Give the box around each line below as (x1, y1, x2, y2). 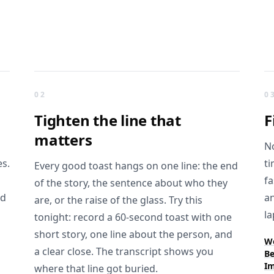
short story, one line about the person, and (34, 228, 232, 241)
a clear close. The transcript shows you (34, 245, 213, 258)
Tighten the (34, 110, 117, 130)
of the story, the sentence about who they (34, 176, 228, 190)
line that (120, 110, 181, 130)
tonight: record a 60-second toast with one (34, 210, 232, 224)
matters (34, 130, 92, 150)
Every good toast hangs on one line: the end (34, 159, 238, 172)
